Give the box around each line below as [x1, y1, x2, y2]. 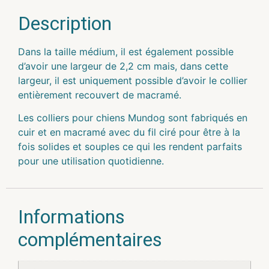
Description [18, 11, 112, 35]
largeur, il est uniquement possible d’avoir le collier [18, 74, 247, 86]
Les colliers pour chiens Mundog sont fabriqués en [18, 111, 247, 124]
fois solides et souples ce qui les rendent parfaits [18, 140, 242, 153]
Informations [18, 205, 125, 229]
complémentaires [18, 228, 162, 252]
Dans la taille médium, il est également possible [18, 45, 234, 58]
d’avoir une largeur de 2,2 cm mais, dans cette [18, 59, 228, 72]
